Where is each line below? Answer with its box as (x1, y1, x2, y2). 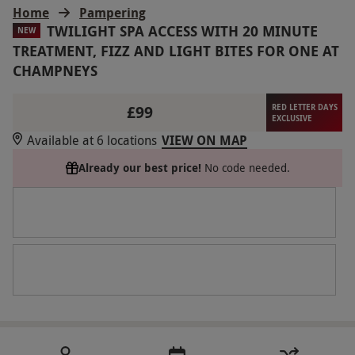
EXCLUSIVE (271, 112, 312, 124)
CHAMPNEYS (13, 60, 97, 81)
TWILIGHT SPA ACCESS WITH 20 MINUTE (47, 21, 318, 41)
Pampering (79, 3, 146, 21)
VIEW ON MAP (162, 131, 247, 149)
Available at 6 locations (27, 131, 157, 149)
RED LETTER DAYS (271, 101, 338, 113)
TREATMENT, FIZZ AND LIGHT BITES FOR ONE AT (13, 40, 339, 61)
